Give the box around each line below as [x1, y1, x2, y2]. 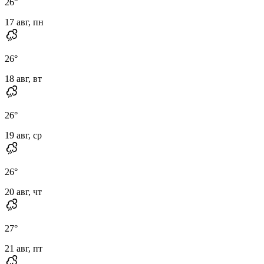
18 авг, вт [5, 73, 42, 84]
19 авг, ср [5, 130, 42, 140]
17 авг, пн [5, 16, 44, 27]
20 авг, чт [5, 186, 42, 197]
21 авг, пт [5, 243, 42, 253]
